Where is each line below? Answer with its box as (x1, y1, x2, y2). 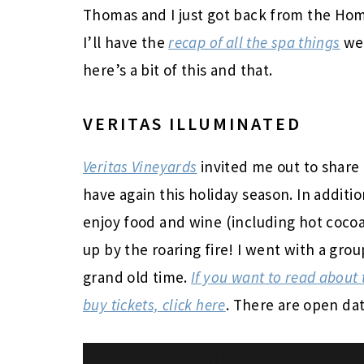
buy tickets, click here (83, 294, 226, 314)
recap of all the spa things (168, 32, 340, 52)
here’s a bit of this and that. (83, 59, 276, 80)
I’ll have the (83, 32, 169, 52)
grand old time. (83, 266, 192, 287)
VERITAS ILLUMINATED (83, 111, 301, 135)
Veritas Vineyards (83, 156, 197, 176)
